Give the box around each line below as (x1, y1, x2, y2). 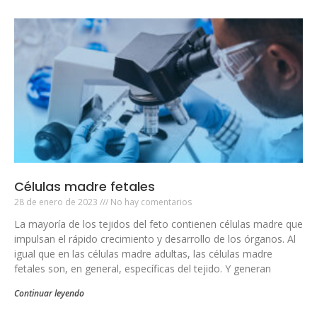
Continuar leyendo (14, 287, 84, 299)
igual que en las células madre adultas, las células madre (14, 246, 272, 260)
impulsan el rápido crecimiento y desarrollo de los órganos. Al (14, 231, 296, 246)
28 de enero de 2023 (14, 195, 100, 208)
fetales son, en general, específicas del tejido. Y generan (14, 261, 271, 275)
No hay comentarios (108, 195, 192, 208)
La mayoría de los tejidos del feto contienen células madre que (14, 217, 303, 231)
